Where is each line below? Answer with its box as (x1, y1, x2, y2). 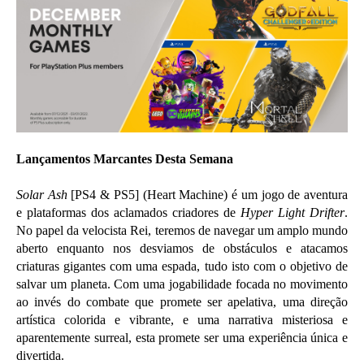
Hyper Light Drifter (240, 205, 344, 219)
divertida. (16, 348, 64, 362)
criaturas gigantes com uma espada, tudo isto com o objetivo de (16, 258, 348, 273)
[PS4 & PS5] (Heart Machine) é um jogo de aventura (71, 187, 349, 201)
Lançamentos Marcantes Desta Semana (16, 151, 233, 166)
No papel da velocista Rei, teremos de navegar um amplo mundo (16, 223, 348, 237)
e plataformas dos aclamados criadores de (16, 205, 240, 219)
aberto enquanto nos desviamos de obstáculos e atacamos (16, 240, 348, 255)
